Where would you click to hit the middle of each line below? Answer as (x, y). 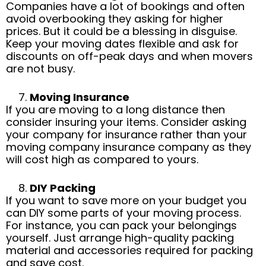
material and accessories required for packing (129, 250)
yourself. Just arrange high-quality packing (120, 237)
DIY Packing (63, 188)
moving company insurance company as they (129, 147)
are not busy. (40, 68)
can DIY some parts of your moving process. (123, 213)
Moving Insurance (80, 97)
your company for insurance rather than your (126, 134)
